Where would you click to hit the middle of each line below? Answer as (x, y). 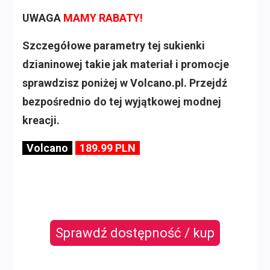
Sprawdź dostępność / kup (135, 233)
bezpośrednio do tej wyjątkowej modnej (121, 102)
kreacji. (41, 121)
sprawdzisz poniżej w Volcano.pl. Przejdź (124, 83)
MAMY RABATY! (103, 18)
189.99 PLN (107, 148)
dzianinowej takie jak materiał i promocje (125, 64)
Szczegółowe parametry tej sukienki (113, 46)
